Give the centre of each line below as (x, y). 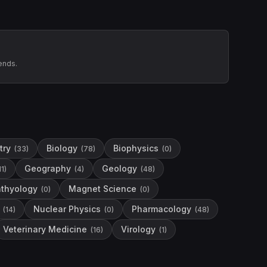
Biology (62, 148)
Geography (48, 168)
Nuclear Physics (67, 209)
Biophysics (136, 148)
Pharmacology (162, 209)
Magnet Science (103, 189)
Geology (119, 168)
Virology (138, 229)
